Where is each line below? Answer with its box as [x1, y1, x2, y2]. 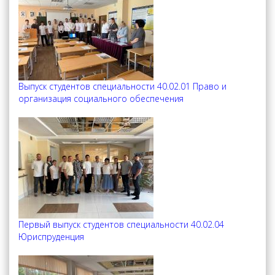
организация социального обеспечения [18, 93, 184, 105]
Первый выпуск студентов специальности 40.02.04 [18, 219, 224, 231]
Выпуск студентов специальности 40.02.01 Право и [18, 80, 227, 93]
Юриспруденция [18, 231, 84, 243]
